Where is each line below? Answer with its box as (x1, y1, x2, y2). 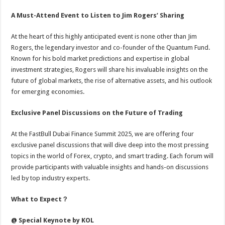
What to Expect (11, 195, 62, 203)
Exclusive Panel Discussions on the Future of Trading (11, 109, 183, 117)
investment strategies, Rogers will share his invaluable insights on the (11, 66, 208, 73)
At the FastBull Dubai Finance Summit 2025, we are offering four (11, 130, 194, 138)
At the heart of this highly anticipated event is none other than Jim (11, 33, 197, 40)
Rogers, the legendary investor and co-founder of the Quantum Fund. (11, 44, 210, 51)
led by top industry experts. (11, 174, 90, 182)
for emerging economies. (11, 88, 85, 95)
